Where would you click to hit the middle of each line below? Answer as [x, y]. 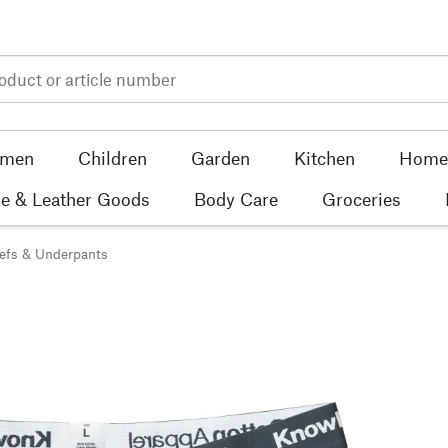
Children [112, 157]
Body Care [236, 198]
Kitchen [324, 157]
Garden [220, 157]
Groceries [361, 198]
